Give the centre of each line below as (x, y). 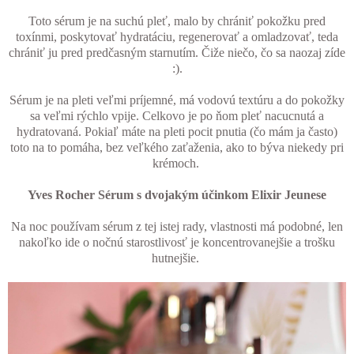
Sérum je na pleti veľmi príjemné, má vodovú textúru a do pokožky (177, 100)
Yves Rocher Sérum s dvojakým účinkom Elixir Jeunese (177, 194)
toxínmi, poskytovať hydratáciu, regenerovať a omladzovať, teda (177, 36)
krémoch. (177, 163)
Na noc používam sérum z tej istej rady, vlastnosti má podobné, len (177, 226)
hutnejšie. (177, 258)
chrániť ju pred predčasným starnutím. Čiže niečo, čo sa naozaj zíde (177, 52)
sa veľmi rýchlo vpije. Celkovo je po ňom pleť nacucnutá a (177, 115)
